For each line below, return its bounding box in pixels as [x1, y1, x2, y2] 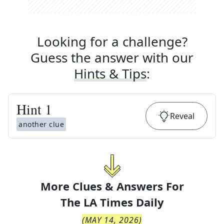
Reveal [170, 110, 194, 121]
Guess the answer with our [30, 48, 193, 66]
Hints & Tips [74, 64, 146, 82]
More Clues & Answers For [40, 178, 184, 193]
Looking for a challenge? [36, 32, 187, 50]
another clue [18, 119, 64, 129]
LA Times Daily [83, 194, 164, 209]
